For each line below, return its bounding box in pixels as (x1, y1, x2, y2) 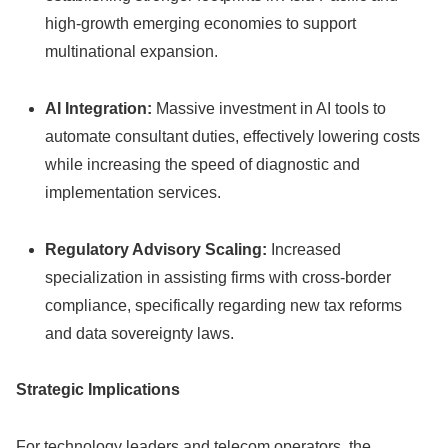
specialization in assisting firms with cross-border (45, 268, 392, 286)
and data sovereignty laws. (45, 324, 235, 342)
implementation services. (45, 183, 222, 201)
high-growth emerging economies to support (45, 15, 357, 33)
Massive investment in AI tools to (152, 99, 387, 117)
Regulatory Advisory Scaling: (45, 240, 268, 258)
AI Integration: (45, 99, 153, 117)
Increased (267, 240, 342, 258)
